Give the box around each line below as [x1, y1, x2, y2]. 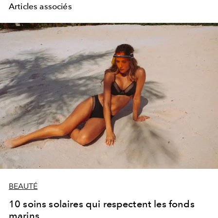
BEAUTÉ [9, 181, 37, 191]
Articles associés [9, 1, 72, 11]
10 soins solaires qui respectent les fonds [9, 198, 195, 210]
